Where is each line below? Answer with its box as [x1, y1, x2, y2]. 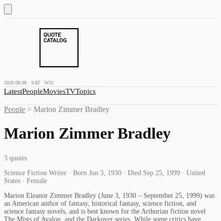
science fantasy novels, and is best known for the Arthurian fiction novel [4, 207, 206, 215]
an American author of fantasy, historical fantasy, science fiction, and [4, 199, 196, 207]
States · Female [4, 177, 47, 184]
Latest [4, 87, 22, 95]
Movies [43, 87, 66, 95]
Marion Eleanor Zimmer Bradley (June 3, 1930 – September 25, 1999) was [4, 191, 215, 199]
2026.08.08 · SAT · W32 [4, 80, 54, 85]
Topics [75, 87, 96, 95]
